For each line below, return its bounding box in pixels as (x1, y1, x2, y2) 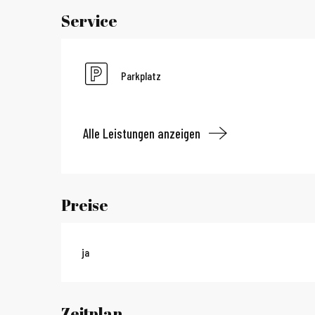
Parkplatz (121, 69, 162, 82)
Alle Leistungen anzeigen (83, 124, 201, 141)
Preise (61, 195, 109, 216)
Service (61, 11, 118, 31)
